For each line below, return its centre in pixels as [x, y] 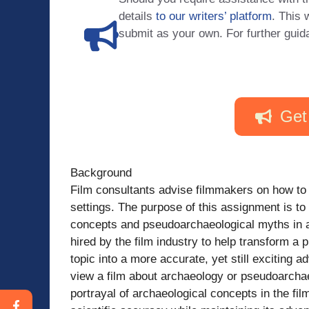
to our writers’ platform [214, 17]
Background [101, 172]
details [137, 17]
